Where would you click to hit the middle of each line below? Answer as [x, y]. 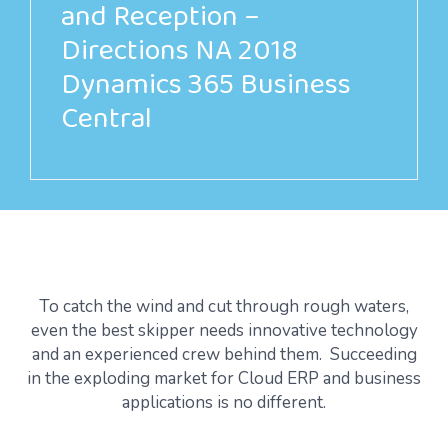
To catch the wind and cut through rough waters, [224, 306]
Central [106, 122]
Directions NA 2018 [179, 54]
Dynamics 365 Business [206, 88]
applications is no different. [224, 402]
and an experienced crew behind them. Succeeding [224, 354]
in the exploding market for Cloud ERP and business [224, 378]
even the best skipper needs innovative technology [224, 330]
